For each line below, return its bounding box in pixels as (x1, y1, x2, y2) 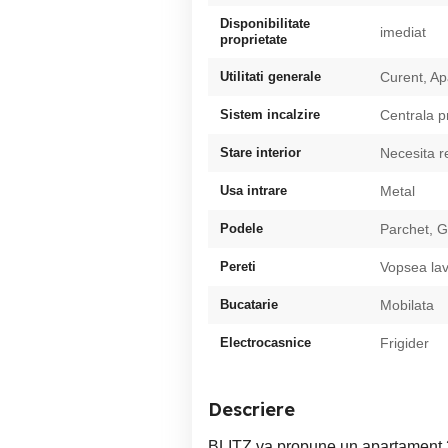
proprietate (220, 31, 287, 47)
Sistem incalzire (220, 106, 320, 122)
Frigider (380, 334, 429, 351)
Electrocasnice (220, 334, 311, 350)
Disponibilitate (220, 15, 310, 31)
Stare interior (220, 144, 301, 160)
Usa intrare (220, 182, 287, 198)
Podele (220, 220, 263, 236)
